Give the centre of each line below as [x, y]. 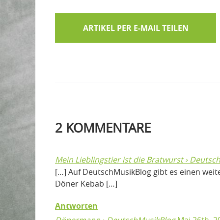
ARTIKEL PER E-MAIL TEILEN [136, 28]
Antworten [76, 206]
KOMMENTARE [107, 127]
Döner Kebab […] [86, 184]
